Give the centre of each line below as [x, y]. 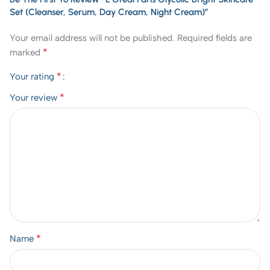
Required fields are [215, 38]
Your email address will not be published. [92, 38]
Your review [35, 98]
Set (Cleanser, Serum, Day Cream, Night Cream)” [109, 12]
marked [26, 52]
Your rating [33, 77]
